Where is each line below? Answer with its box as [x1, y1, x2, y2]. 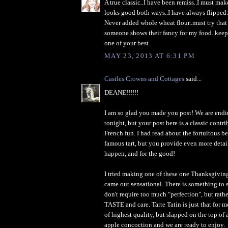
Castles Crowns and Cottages [104, 75, 184, 83]
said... [184, 75, 202, 83]
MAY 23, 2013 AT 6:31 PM [104, 52, 195, 60]
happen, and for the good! [104, 149, 175, 157]
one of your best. [104, 39, 150, 47]
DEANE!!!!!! [104, 88, 138, 96]
